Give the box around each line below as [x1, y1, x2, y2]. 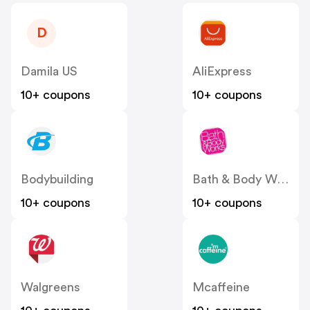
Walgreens [21, 281, 80, 294]
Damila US [21, 65, 77, 78]
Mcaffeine [192, 281, 250, 294]
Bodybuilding [21, 173, 93, 186]
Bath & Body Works [277, 173, 289, 186]
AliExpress [192, 65, 252, 78]
